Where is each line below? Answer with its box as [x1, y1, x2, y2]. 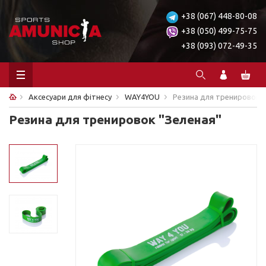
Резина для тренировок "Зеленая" [9, 112, 221, 126]
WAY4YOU [125, 93, 160, 101]
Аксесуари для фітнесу [28, 93, 112, 101]
